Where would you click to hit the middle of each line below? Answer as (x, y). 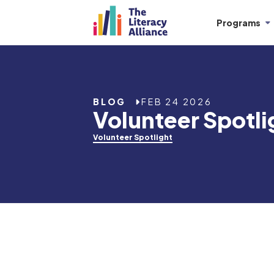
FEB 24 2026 (177, 101)
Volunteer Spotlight (133, 137)
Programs (239, 22)
